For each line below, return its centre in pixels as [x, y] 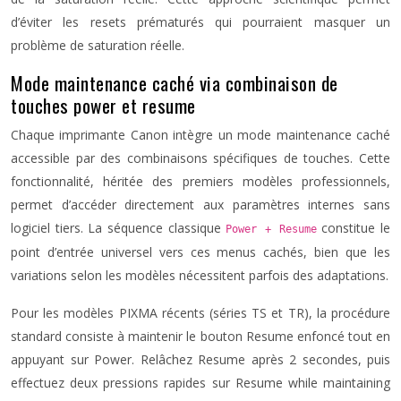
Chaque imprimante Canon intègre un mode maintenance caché [200, 135]
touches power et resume [103, 105]
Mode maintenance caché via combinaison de [175, 83]
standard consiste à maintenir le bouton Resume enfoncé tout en [200, 336]
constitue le [354, 228]
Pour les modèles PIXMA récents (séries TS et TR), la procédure [200, 313]
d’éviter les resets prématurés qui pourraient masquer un [200, 22]
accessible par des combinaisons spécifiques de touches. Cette [200, 158]
